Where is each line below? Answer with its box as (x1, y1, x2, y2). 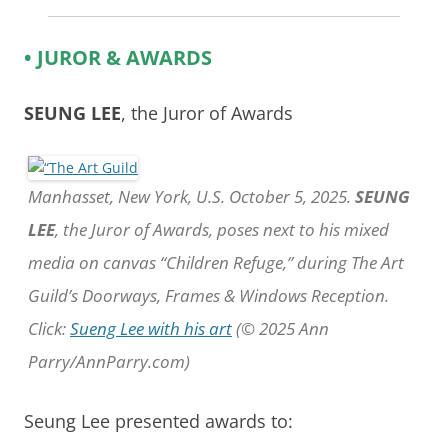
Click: (28, 316, 70, 340)
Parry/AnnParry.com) (28, 349, 190, 373)
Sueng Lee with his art (70, 316, 232, 340)
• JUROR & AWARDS (24, 43, 212, 71)
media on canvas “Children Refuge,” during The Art (28, 250, 404, 274)
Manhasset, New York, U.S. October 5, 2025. (28, 184, 355, 208)
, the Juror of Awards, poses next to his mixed (55, 217, 389, 241)
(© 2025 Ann (232, 316, 329, 340)
